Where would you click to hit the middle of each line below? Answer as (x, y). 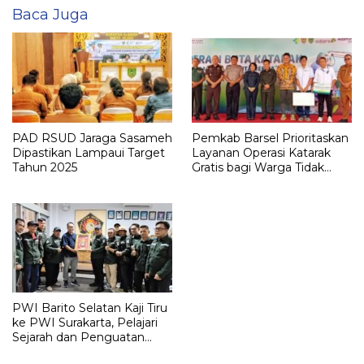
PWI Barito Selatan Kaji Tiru (90, 308)
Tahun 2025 (45, 167)
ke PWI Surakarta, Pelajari (85, 322)
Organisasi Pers (56, 351)
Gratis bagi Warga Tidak (258, 167)
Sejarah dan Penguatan (78, 337)
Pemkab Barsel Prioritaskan (270, 138)
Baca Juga (50, 15)
